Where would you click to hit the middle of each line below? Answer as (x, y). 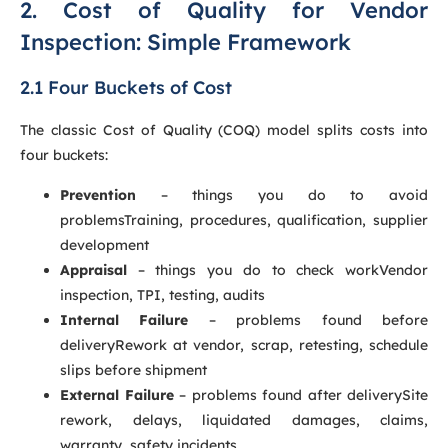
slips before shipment (133, 369)
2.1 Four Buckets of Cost (126, 88)
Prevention (98, 194)
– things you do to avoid (282, 194)
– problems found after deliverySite (300, 394)
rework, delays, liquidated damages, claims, (244, 419)
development (104, 244)
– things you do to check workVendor (277, 269)
